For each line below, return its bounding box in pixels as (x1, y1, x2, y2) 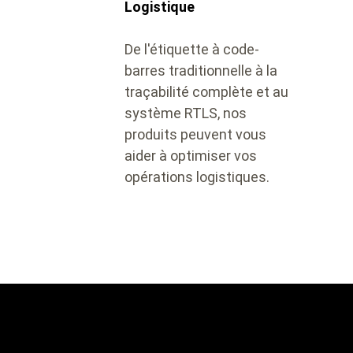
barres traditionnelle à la (124, 62, 277, 79)
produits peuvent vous (124, 126, 266, 143)
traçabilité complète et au (124, 84, 288, 100)
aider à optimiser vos (124, 147, 257, 164)
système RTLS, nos (124, 105, 247, 121)
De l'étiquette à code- (124, 41, 259, 58)
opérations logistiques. (124, 169, 269, 185)
